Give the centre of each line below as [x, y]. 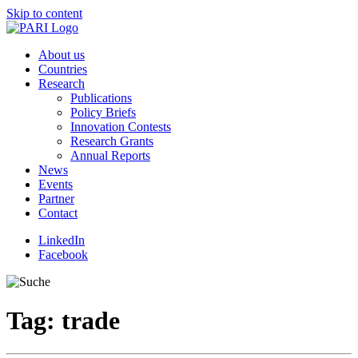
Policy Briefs [103, 112]
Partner [56, 199]
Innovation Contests [121, 127]
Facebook [63, 255]
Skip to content [44, 13]
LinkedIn [62, 240]
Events [56, 184]
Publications [101, 98]
